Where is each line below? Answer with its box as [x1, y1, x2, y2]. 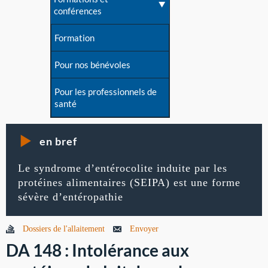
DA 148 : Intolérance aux [6, 240, 189, 261]
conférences [53, 5, 102, 17]
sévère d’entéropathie [18, 190, 123, 203]
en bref [39, 135, 77, 148]
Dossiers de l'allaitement [23, 224, 105, 234]
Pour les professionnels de [54, 86, 157, 98]
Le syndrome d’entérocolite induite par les [18, 162, 227, 174]
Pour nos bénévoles [54, 59, 130, 71]
